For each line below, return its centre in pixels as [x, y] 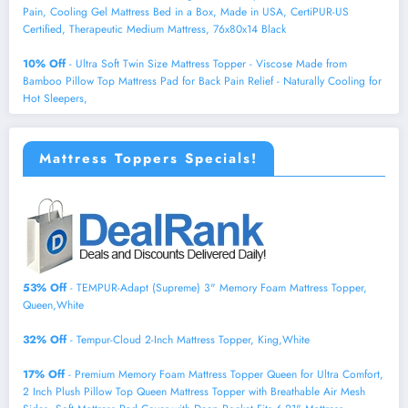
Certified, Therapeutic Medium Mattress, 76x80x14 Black [154, 29]
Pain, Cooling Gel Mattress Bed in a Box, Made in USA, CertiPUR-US [186, 11]
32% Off [45, 340]
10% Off [44, 63]
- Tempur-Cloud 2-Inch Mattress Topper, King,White [188, 340]
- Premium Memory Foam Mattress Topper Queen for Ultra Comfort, [224, 374]
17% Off [44, 374]
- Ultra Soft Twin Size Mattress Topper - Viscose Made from [206, 63]
